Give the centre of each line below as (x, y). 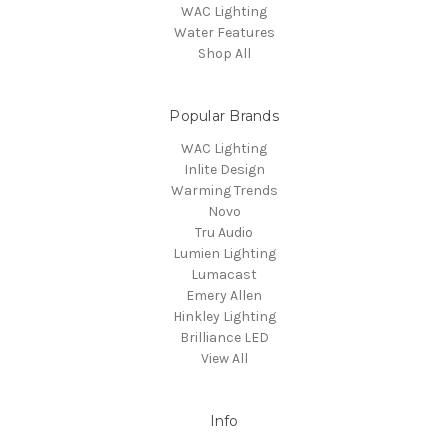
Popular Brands (224, 115)
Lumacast (224, 274)
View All (224, 358)
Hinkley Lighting (224, 316)
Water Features (224, 32)
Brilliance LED (224, 337)
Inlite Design (224, 169)
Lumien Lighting (224, 253)
